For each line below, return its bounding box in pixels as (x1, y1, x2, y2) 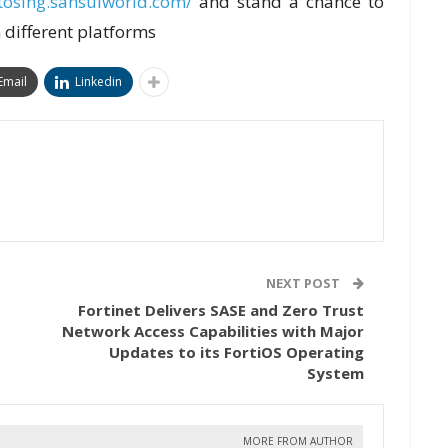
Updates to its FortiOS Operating (109, 342, 364, 363)
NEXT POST (266, 274, 343, 293)
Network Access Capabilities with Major (62, 321, 364, 342)
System (307, 363, 364, 384)
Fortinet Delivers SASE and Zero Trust (78, 300, 364, 321)
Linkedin (74, 73, 122, 91)
